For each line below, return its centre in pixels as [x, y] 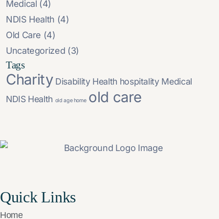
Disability [73, 82]
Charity [30, 80]
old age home [71, 101]
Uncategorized [36, 51]
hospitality [139, 82]
